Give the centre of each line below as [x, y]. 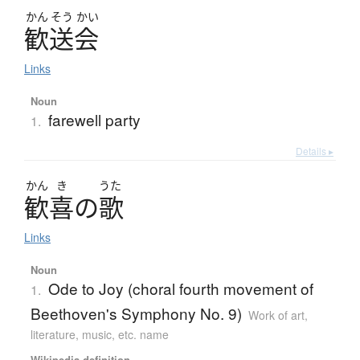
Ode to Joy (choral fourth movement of [180, 288]
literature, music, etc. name [99, 335]
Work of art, [278, 315]
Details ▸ [315, 151]
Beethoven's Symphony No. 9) [136, 313]
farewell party [94, 120]
